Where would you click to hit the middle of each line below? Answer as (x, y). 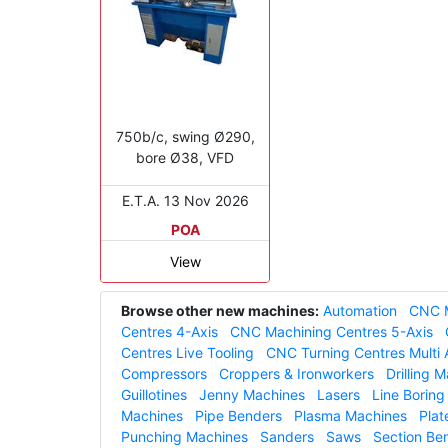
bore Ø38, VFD (185, 157)
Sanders (287, 436)
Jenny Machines (252, 394)
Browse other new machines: (220, 310)
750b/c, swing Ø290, (185, 136)
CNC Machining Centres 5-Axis (331, 331)
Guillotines (154, 394)
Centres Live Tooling (187, 352)
